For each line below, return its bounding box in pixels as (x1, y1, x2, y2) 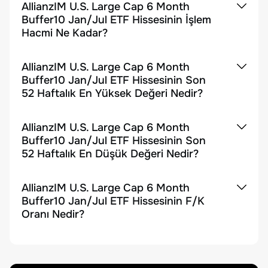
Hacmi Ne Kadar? (22, 26, 108, 39)
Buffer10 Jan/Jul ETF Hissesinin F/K (22, 194, 205, 208)
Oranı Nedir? (22, 208, 84, 221)
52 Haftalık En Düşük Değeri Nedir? (22, 147, 199, 160)
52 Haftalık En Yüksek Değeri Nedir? (22, 87, 203, 100)
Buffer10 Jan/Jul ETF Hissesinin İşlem (22, 13, 211, 26)
